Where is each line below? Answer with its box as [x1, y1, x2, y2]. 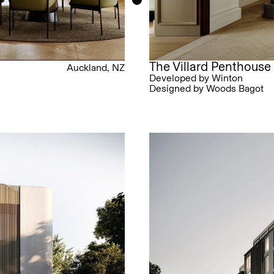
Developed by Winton [149, 72, 243, 84]
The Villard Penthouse [149, 59, 271, 75]
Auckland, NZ [67, 62, 125, 74]
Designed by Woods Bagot [149, 83, 264, 95]
